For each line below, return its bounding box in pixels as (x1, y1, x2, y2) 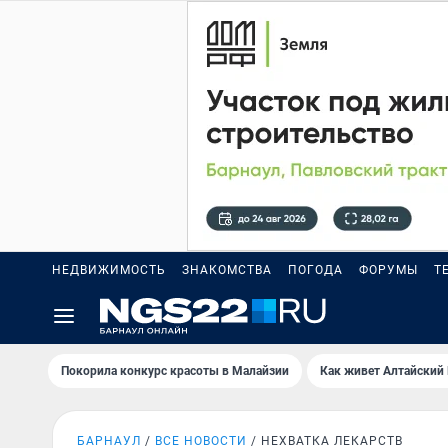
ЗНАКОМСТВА (182, 263, 272, 277)
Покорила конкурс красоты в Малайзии (61, 364, 289, 378)
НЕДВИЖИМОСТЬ (52, 263, 166, 277)
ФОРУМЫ (359, 263, 418, 277)
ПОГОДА (288, 263, 343, 277)
